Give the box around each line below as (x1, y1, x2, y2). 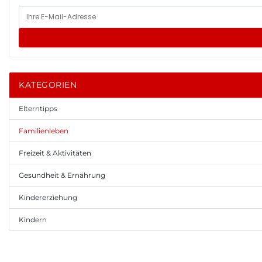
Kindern (19, 215, 47, 225)
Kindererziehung (19, 193, 77, 202)
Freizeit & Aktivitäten (19, 149, 91, 158)
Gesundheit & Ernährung (19, 171, 105, 180)
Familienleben (19, 126, 68, 136)
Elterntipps (19, 104, 57, 113)
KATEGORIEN (19, 80, 77, 91)
